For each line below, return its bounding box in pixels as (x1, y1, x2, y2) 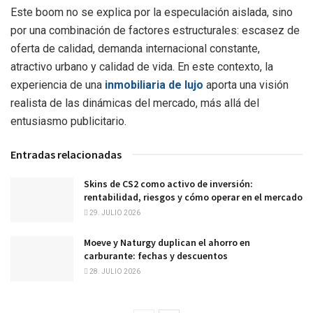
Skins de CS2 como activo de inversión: (84, 177, 253, 191)
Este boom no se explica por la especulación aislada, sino (10, 6, 293, 20)
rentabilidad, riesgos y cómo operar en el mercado (84, 191, 303, 204)
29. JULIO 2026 (88, 209, 140, 217)
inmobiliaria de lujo (105, 78, 203, 92)
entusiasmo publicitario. (10, 115, 126, 129)
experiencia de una (10, 78, 105, 92)
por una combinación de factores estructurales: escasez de (10, 24, 300, 38)
